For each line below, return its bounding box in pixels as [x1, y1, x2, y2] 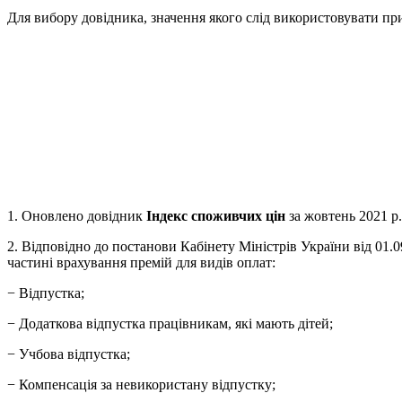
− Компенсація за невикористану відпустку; [7, 376, 275, 392]
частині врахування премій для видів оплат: [7, 254, 275, 270]
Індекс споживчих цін [146, 207, 285, 223]
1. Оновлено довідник [7, 207, 146, 223]
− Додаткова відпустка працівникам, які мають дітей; [7, 315, 333, 331]
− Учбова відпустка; [7, 345, 130, 362]
